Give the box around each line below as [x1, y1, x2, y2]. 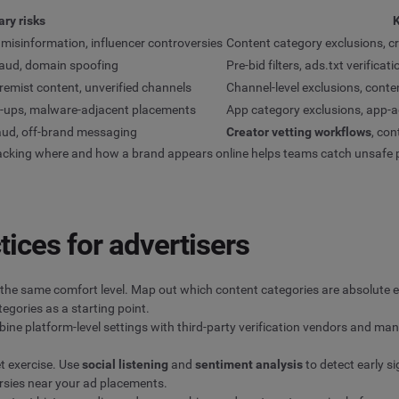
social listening [82, 356, 168, 371]
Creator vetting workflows [226, 125, 371, 140]
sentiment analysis [195, 356, 303, 371]
